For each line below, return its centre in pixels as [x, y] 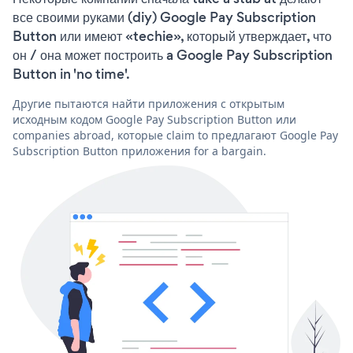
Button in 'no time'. [71, 74]
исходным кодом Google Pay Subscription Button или [154, 119]
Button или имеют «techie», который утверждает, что [172, 36]
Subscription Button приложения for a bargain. [139, 150]
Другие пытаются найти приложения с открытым [149, 103]
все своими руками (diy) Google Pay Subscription [164, 17]
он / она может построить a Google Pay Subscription [173, 55]
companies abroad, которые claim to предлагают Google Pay [175, 135]
